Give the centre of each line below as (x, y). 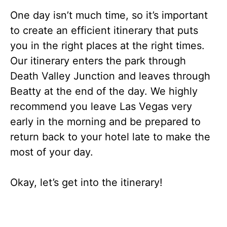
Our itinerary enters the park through (98, 61)
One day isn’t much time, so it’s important (109, 15)
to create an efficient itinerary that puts (104, 30)
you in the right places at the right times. (107, 46)
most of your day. (52, 152)
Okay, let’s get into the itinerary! (86, 182)
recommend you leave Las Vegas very (101, 106)
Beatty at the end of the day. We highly (104, 91)
